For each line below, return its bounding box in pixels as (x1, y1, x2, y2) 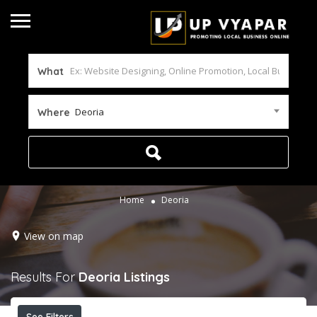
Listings (124, 269, 170, 285)
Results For (11, 269, 79, 285)
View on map (24, 229, 83, 243)
